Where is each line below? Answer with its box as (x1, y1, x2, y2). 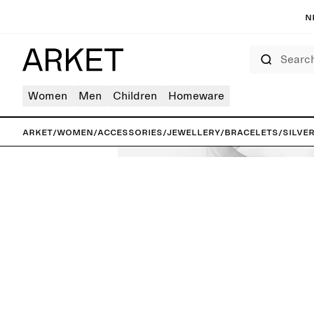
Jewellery (167, 126, 220, 137)
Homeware (168, 90, 224, 102)
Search (249, 46, 271, 53)
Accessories (97, 126, 163, 137)
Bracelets (224, 126, 278, 137)
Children (113, 90, 157, 102)
